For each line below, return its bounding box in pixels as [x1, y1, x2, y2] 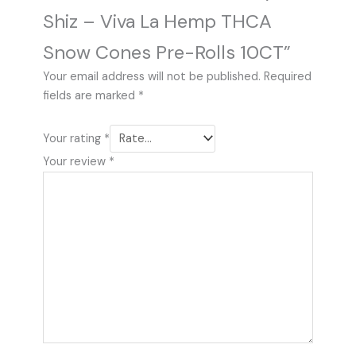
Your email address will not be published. [42, 69, 261, 85]
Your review [42, 154, 109, 170]
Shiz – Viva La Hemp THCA [42, 9, 272, 34]
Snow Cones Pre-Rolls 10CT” [42, 40, 291, 65]
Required [263, 69, 311, 85]
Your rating [42, 130, 104, 146]
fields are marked [42, 88, 138, 104]
